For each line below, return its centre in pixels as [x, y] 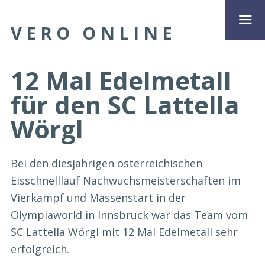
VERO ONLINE [93, 33]
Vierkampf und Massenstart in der [98, 198]
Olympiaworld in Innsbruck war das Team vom [129, 215]
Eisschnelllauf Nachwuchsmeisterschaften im [126, 181]
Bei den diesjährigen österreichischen [106, 164]
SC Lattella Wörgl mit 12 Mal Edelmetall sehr [124, 232]
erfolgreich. [40, 249]
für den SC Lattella [125, 104]
